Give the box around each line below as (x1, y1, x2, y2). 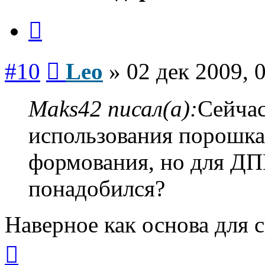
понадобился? (28, 175, 165, 201)
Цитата (41, 12, 70, 23)
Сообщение (59, 53, 106, 64)
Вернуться (18, 237, 60, 247)
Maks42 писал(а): (28, 95, 198, 121)
